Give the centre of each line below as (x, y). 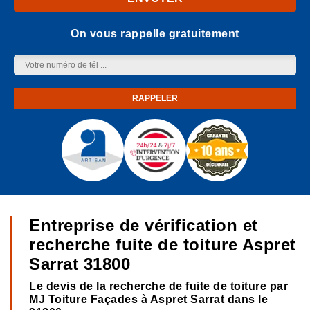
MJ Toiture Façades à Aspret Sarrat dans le (148, 299)
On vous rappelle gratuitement (155, 34)
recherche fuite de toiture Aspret (163, 245)
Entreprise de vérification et (144, 225)
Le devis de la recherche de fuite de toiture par (158, 286)
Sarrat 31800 (80, 264)
